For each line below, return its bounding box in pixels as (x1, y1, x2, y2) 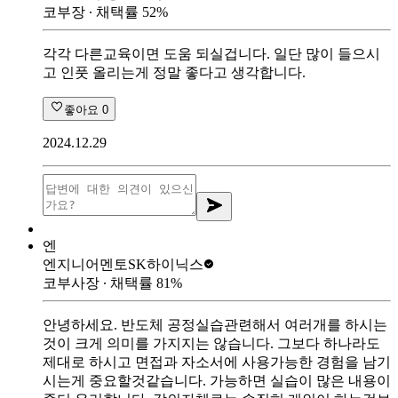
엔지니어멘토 (43, 256, 128, 272)
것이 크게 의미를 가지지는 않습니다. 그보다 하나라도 (43, 335, 380, 351)
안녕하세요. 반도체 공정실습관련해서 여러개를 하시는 (43, 316, 387, 332)
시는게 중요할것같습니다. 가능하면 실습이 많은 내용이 (43, 372, 391, 388)
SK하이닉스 (128, 256, 203, 272)
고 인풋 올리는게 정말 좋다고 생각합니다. (43, 64, 306, 80)
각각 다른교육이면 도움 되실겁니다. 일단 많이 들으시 (43, 45, 380, 61)
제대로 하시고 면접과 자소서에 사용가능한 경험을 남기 (43, 354, 391, 370)
